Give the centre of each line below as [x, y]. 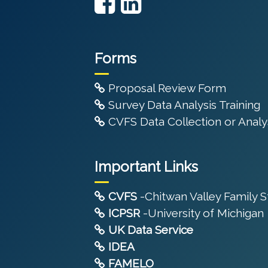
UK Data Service [151, 230]
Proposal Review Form [166, 88]
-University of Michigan [202, 213]
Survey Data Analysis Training [183, 105]
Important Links [146, 167]
